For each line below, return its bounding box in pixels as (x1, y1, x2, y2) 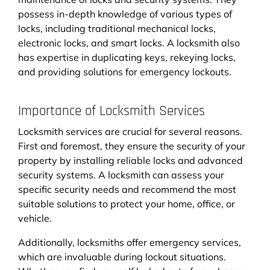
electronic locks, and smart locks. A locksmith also (18, 36, 240, 49)
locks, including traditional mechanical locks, (18, 22, 216, 34)
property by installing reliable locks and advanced (18, 154, 243, 166)
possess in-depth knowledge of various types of (18, 7, 232, 20)
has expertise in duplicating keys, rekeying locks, (18, 51, 236, 63)
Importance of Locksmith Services (18, 102, 205, 120)
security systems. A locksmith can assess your (18, 168, 224, 181)
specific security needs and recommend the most (18, 183, 236, 195)
